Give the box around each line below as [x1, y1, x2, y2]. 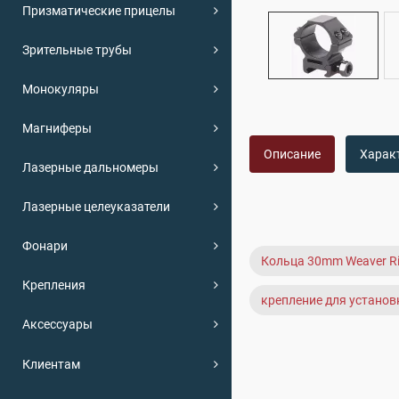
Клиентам [22, 356, 80, 371]
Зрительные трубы [22, 42, 132, 57]
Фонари [22, 238, 68, 253]
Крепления [22, 277, 85, 292]
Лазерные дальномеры [22, 159, 159, 175]
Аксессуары [22, 316, 93, 331]
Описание [264, 147, 321, 161]
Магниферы [22, 120, 92, 135]
